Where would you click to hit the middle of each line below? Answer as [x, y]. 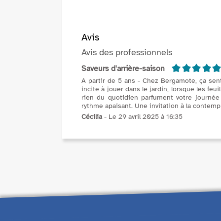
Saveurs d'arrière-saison [123, 69]
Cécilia [92, 117]
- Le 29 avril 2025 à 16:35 [142, 117]
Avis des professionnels [127, 53]
